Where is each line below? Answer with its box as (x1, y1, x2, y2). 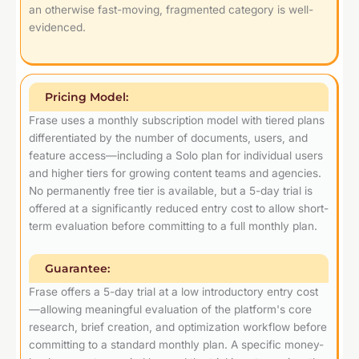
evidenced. (29, 20, 86, 34)
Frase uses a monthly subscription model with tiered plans (29, 113, 325, 127)
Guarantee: (45, 261, 110, 275)
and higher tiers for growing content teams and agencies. (29, 166, 321, 179)
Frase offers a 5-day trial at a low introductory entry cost (29, 284, 318, 298)
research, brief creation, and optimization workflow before (29, 320, 327, 333)
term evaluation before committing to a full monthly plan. (29, 219, 317, 232)
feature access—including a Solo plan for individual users (29, 148, 323, 162)
